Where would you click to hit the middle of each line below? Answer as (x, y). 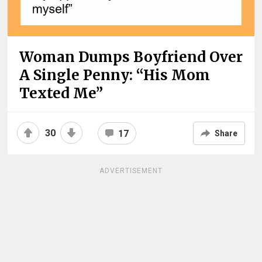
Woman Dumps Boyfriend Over (131, 57)
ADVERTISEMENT (131, 170)
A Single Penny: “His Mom (115, 75)
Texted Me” (61, 94)
